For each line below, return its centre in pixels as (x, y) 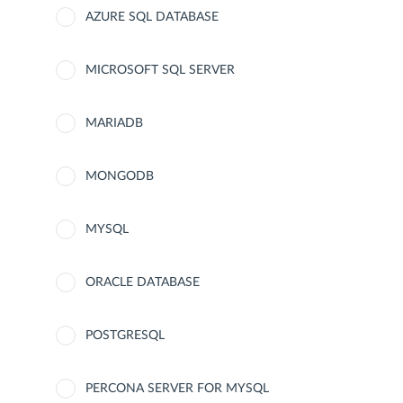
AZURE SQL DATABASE (152, 17)
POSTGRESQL (125, 336)
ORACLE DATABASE (143, 282)
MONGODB (120, 176)
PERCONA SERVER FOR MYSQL (177, 389)
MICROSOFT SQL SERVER (160, 70)
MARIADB (114, 123)
